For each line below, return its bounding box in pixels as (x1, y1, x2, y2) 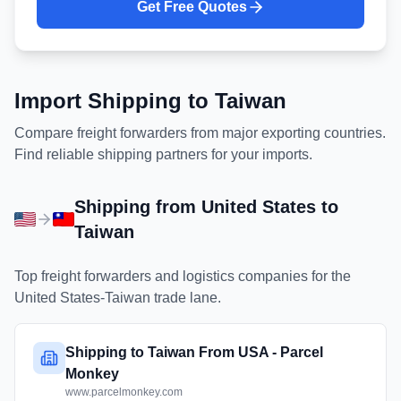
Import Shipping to (14, 89, 215, 113)
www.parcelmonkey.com (65, 386, 183, 398)
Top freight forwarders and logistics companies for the (14, 269, 351, 284)
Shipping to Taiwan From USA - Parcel (65, 345, 323, 360)
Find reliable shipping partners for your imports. (14, 147, 312, 162)
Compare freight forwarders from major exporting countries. (14, 125, 386, 141)
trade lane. (150, 290, 221, 305)
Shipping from (73, 197, 201, 217)
